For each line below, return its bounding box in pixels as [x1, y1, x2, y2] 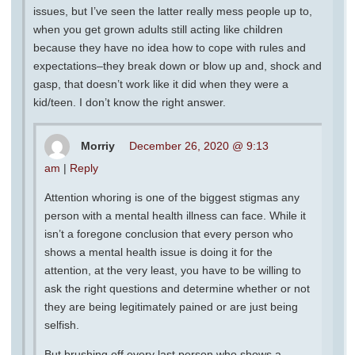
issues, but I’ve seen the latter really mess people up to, [33, 4, 312, 17]
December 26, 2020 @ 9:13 [129, 139, 269, 152]
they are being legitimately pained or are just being [44, 300, 298, 313]
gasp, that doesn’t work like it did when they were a [33, 77, 288, 90]
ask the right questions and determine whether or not [44, 281, 310, 295]
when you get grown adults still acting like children [33, 22, 283, 36]
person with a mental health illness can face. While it [44, 208, 306, 222]
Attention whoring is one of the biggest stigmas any [44, 190, 300, 204]
